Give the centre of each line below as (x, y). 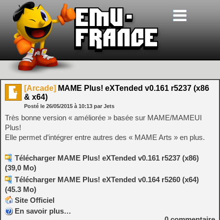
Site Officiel (35, 200)
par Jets (104, 106)
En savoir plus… (43, 211)
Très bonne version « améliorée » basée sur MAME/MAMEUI (103, 118)
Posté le (35, 106)
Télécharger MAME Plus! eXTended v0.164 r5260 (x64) (107, 179)
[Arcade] (40, 88)
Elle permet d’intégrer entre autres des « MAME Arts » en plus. (105, 137)
